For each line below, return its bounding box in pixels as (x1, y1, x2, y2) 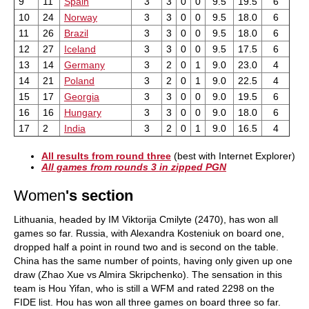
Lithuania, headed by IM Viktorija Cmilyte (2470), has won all (14, 213, 278, 225)
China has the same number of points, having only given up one (14, 255, 292, 266)
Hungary (63, 106, 101, 118)
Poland (63, 74, 94, 86)
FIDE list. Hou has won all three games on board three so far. (14, 296, 281, 308)
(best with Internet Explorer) (171, 150, 295, 161)
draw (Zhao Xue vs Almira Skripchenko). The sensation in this (14, 268, 282, 280)
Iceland (63, 43, 96, 54)
